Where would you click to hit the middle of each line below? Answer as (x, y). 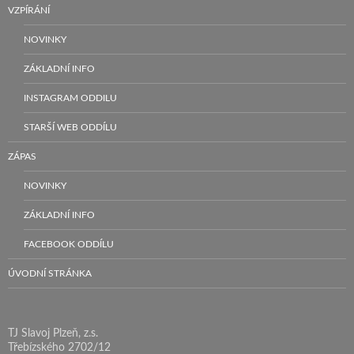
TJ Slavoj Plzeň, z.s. (53, 333)
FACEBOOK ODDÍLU (69, 244)
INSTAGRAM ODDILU (70, 98)
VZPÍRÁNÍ (29, 10)
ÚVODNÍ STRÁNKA (50, 273)
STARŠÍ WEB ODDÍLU (70, 127)
